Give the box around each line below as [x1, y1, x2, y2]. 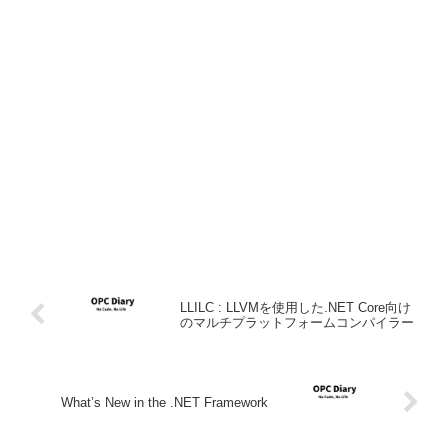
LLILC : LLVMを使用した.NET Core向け [179, 299, 411, 315]
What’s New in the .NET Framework [61, 395, 269, 411]
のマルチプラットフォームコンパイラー [179, 314, 414, 330]
